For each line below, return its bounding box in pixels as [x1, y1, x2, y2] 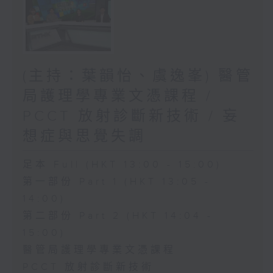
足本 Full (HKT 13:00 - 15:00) [22, 159, 222, 171]
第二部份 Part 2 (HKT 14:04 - [22, 210, 213, 222]
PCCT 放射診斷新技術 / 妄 [22, 108, 240, 126]
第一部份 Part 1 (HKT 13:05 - [22, 176, 211, 188]
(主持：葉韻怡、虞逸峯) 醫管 [22, 68, 253, 85]
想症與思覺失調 [22, 128, 146, 146]
